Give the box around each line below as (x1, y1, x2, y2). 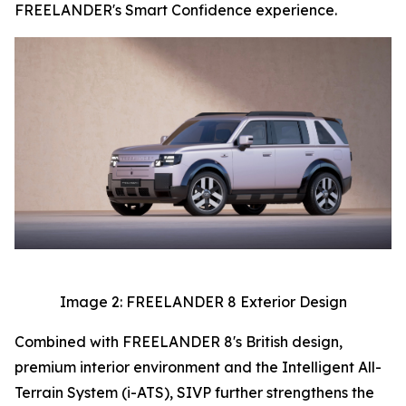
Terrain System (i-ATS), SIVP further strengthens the (14, 383, 374, 402)
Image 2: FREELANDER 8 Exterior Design (59, 293, 347, 312)
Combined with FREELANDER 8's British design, (14, 333, 343, 352)
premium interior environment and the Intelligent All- (14, 358, 382, 377)
